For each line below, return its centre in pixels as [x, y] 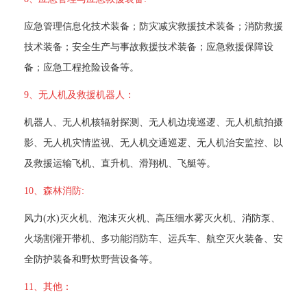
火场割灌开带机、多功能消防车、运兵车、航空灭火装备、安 [153, 238]
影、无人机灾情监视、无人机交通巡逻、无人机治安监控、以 [153, 142]
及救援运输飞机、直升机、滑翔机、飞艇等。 [120, 163]
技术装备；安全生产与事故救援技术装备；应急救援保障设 [149, 46]
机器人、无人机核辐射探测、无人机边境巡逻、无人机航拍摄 [153, 122]
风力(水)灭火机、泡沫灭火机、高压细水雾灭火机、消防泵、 [152, 218]
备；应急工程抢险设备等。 [82, 67]
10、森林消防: [54, 190]
